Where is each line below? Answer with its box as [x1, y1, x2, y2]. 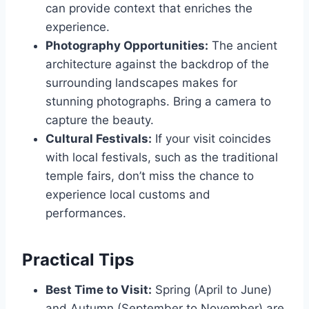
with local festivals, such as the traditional [46, 150, 278, 164]
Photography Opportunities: [46, 38, 208, 52]
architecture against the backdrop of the [46, 57, 269, 71]
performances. [46, 206, 126, 220]
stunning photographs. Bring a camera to [46, 94, 271, 108]
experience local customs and [46, 187, 210, 201]
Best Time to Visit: [46, 282, 152, 297]
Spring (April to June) [152, 282, 272, 297]
